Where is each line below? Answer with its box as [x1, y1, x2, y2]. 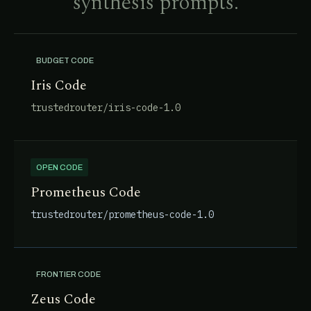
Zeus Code [31, 289, 96, 310]
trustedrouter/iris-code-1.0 [31, 101, 180, 114]
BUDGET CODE [36, 56, 94, 65]
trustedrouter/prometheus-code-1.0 [31, 208, 214, 221]
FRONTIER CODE [36, 270, 101, 278]
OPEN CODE [36, 163, 83, 171]
